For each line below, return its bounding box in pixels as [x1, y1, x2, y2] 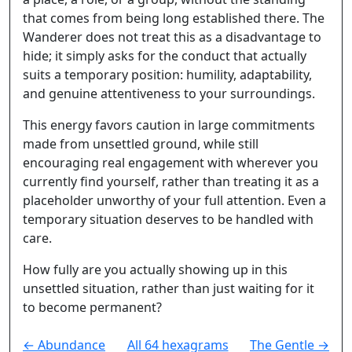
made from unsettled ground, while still [23, 135, 258, 152]
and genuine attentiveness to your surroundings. [23, 85, 315, 102]
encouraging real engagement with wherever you [23, 154, 318, 171]
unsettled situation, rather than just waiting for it [23, 280, 314, 297]
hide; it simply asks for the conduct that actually [23, 47, 306, 64]
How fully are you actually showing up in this [23, 261, 288, 278]
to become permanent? [23, 299, 162, 316]
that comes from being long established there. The [23, 9, 324, 27]
